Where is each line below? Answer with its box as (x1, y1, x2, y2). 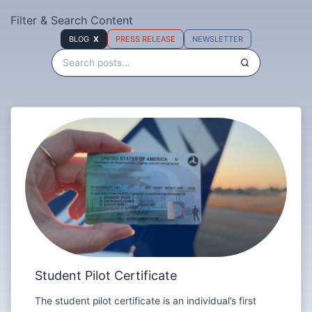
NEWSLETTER (192, 33, 244, 44)
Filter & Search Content (10, 13, 133, 28)
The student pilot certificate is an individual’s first (35, 295, 257, 307)
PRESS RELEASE (116, 33, 176, 44)
